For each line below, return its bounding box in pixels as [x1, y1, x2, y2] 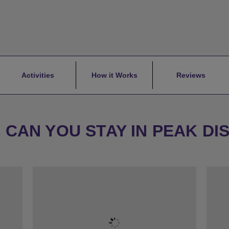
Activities [21, 71, 54, 79]
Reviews [176, 71, 205, 79]
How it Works [91, 71, 138, 79]
